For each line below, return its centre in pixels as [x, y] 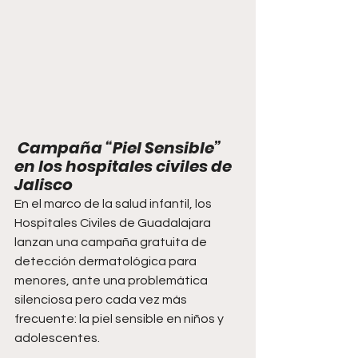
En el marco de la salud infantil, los [114, 204]
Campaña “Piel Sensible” [119, 148]
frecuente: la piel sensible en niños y [120, 319]
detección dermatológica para [107, 262]
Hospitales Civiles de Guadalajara [114, 223]
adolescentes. [57, 338]
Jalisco [44, 185]
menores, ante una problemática [112, 281]
